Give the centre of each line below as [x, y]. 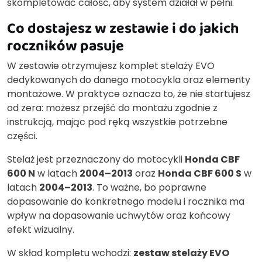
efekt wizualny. [41, 230]
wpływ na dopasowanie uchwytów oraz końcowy [119, 216]
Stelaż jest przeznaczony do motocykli [96, 160]
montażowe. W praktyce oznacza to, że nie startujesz [129, 94]
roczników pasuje [65, 46]
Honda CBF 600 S [200, 174]
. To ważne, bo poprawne [149, 188]
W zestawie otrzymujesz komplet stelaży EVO [111, 66]
